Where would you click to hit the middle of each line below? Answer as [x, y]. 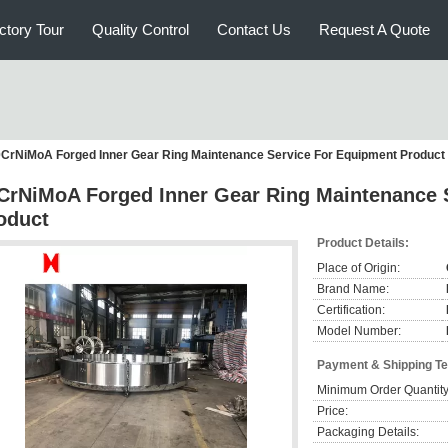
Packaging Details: [368, 432]
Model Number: [359, 331]
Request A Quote [374, 29]
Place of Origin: [358, 268]
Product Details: [363, 243]
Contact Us [254, 29]
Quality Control [140, 29]
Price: [332, 411]
